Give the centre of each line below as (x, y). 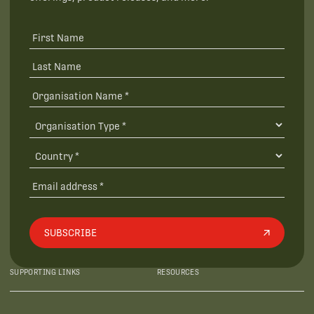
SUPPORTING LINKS (45, 272)
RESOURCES (178, 272)
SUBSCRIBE (71, 233)
